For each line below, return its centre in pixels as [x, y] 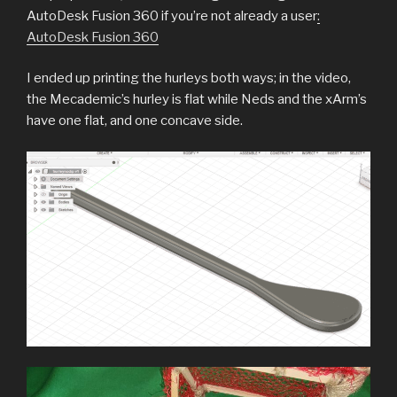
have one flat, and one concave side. [135, 121]
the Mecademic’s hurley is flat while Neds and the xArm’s [197, 100]
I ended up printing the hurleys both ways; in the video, [189, 78]
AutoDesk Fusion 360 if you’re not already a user [172, 16]
